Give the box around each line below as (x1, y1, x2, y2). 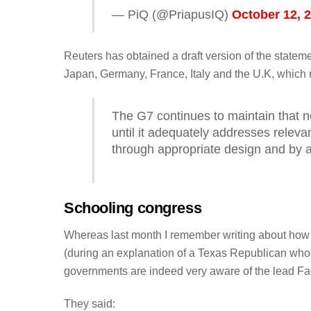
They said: (64, 297, 115, 310)
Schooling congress (64, 199, 202, 217)
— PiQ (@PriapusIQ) (111, 7, 232, 22)
